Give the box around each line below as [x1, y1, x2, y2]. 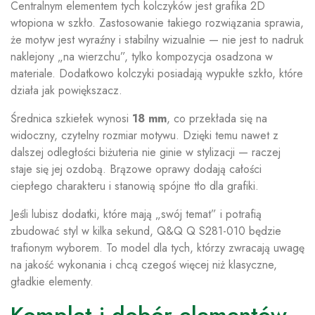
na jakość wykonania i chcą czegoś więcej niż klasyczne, [11, 257, 277, 273]
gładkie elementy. [11, 274, 94, 290]
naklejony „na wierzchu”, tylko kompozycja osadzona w [11, 49, 273, 65]
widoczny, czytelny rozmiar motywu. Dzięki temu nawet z [11, 127, 278, 143]
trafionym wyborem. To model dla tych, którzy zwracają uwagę [11, 240, 304, 256]
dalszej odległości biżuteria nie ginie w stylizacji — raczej [11, 144, 281, 160]
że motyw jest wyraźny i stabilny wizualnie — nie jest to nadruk [11, 32, 304, 48]
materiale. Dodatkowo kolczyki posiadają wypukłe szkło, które [11, 65, 303, 82]
